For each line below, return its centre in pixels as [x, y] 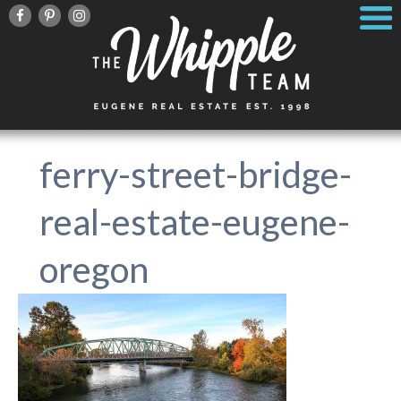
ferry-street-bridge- [195, 175]
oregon [94, 269]
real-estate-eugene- [194, 222]
